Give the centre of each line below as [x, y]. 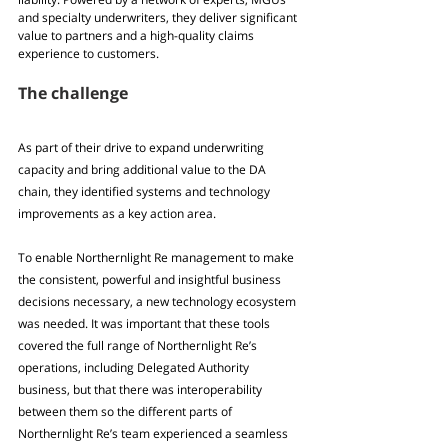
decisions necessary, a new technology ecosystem [158, 302]
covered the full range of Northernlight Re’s [139, 346]
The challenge [73, 93]
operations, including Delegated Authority [135, 368]
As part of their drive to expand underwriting [142, 148]
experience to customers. [88, 54]
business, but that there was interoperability [141, 390]
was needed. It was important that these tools [145, 324]
